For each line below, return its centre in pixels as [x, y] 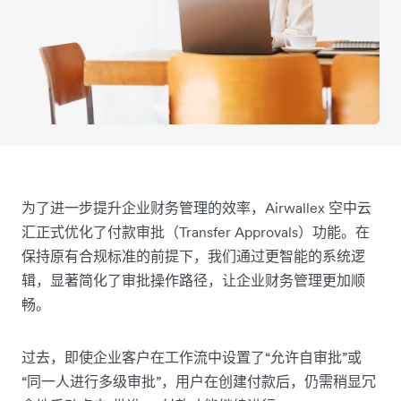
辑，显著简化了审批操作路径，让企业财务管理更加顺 [193, 280]
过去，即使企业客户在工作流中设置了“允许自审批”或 [192, 357]
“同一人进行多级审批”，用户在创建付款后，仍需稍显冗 [199, 381]
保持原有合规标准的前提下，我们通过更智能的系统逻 [193, 256]
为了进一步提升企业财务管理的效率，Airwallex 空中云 [196, 207]
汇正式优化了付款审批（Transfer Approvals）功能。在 [196, 231]
